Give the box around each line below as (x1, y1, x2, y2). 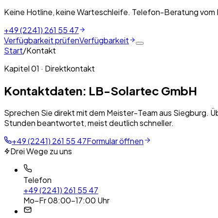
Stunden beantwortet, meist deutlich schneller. (4, 117, 174, 128)
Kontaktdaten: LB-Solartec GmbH (4, 83, 197, 98)
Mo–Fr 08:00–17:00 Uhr (23, 195, 109, 205)
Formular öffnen (87, 135, 144, 146)
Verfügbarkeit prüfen (4, 35, 79, 45)
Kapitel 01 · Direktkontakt (4, 63, 95, 73)
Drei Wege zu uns (10, 145, 72, 156)
